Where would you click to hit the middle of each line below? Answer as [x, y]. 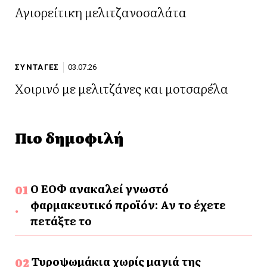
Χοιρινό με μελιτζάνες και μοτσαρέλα [122, 88]
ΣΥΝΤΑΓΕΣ [37, 67]
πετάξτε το [61, 221]
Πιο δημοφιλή [69, 137]
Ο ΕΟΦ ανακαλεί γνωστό [100, 188]
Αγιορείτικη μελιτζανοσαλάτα [101, 11]
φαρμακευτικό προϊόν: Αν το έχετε [128, 204]
